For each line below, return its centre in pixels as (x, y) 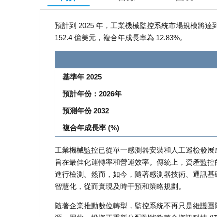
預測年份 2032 (86, 111)
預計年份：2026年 (92, 94)
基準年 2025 (82, 77)
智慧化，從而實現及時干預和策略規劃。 (120, 186)
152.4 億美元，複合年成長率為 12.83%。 (121, 38)
